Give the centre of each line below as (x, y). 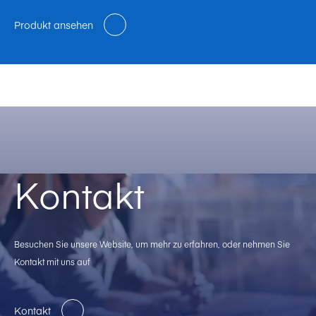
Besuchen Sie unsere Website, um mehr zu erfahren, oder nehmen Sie (152, 244)
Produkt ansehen (54, 24)
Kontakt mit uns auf (52, 261)
